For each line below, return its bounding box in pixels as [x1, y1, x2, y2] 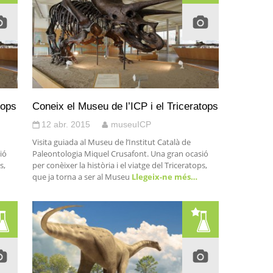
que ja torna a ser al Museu [32, 171, 130, 182]
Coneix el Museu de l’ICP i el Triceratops [32, 100, 218, 112]
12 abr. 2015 [41, 119, 90, 129]
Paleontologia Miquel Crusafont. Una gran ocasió [32, 148, 208, 159]
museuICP [110, 119, 151, 129]
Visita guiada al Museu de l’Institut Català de [32, 136, 191, 147]
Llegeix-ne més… [129, 171, 197, 182]
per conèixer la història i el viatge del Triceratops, [32, 160, 207, 171]
